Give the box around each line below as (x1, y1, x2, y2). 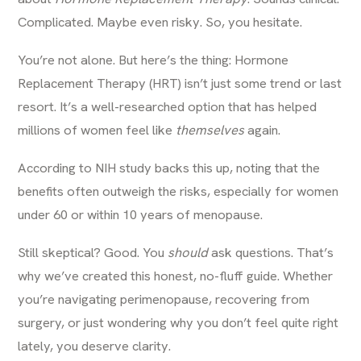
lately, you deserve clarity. (18, 337, 172, 355)
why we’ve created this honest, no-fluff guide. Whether (18, 267, 334, 284)
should (168, 243, 209, 261)
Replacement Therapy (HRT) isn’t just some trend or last (18, 74, 342, 92)
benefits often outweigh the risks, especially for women (18, 182, 339, 200)
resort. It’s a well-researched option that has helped (18, 98, 317, 115)
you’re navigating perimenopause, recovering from (18, 290, 310, 308)
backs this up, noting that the (151, 159, 321, 176)
